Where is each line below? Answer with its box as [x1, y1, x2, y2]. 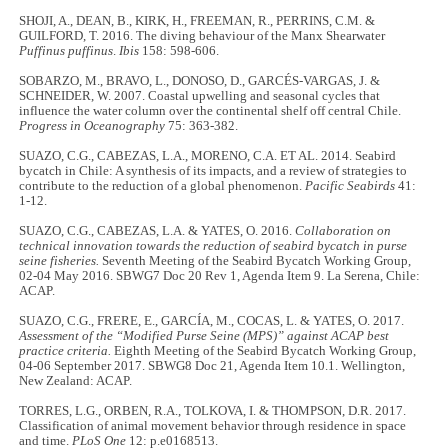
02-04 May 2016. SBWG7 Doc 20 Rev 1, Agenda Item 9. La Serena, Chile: [19, 268, 421, 283]
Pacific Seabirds [305, 178, 396, 193]
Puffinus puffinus [19, 43, 114, 58]
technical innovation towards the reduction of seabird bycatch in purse [19, 238, 408, 253]
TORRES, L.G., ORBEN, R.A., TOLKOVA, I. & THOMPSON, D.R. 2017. [19, 403, 407, 418]
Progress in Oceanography [19, 118, 166, 133]
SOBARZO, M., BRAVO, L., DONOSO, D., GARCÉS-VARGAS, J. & [19, 73, 381, 88]
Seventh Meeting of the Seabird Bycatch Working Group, [99, 253, 412, 268]
